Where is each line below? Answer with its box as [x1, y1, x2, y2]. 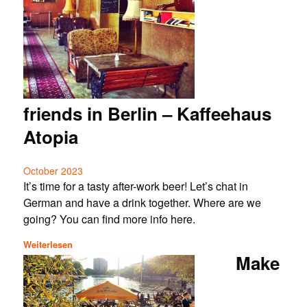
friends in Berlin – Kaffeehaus [23, 101, 271, 127]
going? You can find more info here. [23, 211, 195, 228]
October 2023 [23, 164, 83, 178]
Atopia [23, 124, 78, 150]
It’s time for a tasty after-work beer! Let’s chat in [23, 178, 248, 195]
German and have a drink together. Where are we [23, 195, 261, 211]
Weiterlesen [23, 237, 73, 251]
